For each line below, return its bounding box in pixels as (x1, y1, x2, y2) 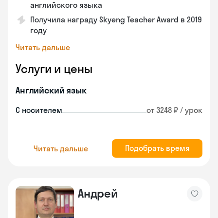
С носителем (16, 105, 62, 115)
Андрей (78, 186, 118, 200)
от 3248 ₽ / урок (146, 105, 202, 115)
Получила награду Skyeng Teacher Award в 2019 (30, 15, 202, 24)
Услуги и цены (16, 61, 92, 76)
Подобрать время (125, 143, 190, 153)
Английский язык (16, 85, 87, 96)
